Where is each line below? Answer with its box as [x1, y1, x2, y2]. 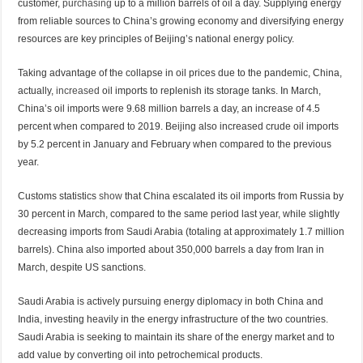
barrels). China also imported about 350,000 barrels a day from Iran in [18, 243, 325, 255]
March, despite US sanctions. [18, 261, 147, 273]
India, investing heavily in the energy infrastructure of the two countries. [18, 313, 329, 325]
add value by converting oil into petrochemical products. [18, 348, 263, 361]
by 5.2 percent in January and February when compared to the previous [18, 138, 332, 150]
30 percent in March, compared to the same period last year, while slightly [18, 207, 340, 220]
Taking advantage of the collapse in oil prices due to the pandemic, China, [18, 66, 343, 79]
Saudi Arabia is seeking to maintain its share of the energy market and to [18, 331, 335, 343]
